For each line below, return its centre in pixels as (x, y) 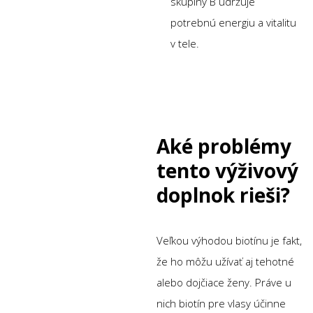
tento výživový (227, 170)
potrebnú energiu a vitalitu (233, 22)
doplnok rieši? (223, 195)
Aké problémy (224, 146)
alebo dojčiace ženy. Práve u (224, 282)
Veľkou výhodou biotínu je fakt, (229, 240)
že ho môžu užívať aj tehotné (225, 261)
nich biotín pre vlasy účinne (221, 303)
